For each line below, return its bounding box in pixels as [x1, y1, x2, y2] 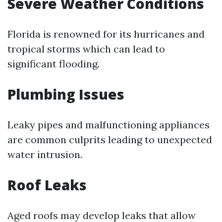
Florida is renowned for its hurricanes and [7, 28, 205, 40]
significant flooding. [7, 57, 100, 70]
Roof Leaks [7, 175, 87, 194]
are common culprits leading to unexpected [7, 133, 212, 146]
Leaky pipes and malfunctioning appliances [7, 118, 210, 131]
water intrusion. [7, 148, 82, 161]
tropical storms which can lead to [7, 43, 165, 55]
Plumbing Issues [7, 85, 124, 104]
